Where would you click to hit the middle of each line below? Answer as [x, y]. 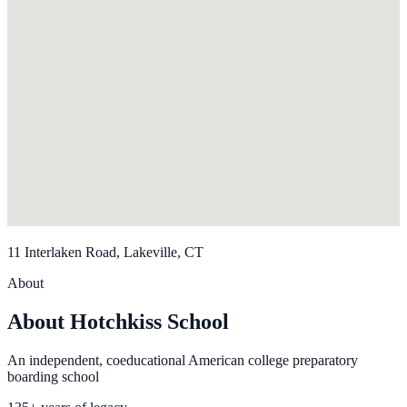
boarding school [53, 377]
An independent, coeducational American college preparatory [183, 361]
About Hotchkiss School [118, 322]
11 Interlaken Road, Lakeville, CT [105, 253]
